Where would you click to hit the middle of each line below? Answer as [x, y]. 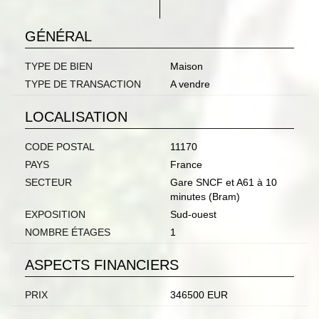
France [186, 165]
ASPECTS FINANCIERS [102, 265]
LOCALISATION [76, 117]
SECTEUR [48, 183]
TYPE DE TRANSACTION [83, 84]
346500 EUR [199, 295]
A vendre [190, 84]
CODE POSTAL [60, 147]
